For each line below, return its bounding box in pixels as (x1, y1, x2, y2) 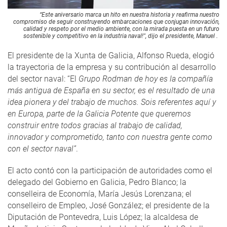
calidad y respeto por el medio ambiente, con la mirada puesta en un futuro (23, 25, 219, 32)
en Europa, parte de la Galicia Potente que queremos (8, 108, 191, 119)
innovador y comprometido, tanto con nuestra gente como (8, 132, 212, 142)
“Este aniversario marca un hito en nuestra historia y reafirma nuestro (40, 11, 219, 18)
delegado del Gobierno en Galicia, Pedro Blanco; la (8, 177, 186, 187)
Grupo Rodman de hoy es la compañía (79, 73, 213, 84)
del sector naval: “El (8, 73, 79, 84)
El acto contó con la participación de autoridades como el (8, 165, 212, 175)
